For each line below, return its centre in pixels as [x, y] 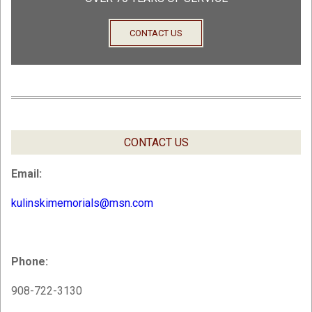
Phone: [30, 262]
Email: [26, 174]
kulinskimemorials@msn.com [82, 203]
